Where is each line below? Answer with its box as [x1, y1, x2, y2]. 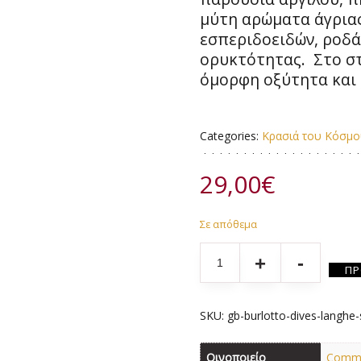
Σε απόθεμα [200, 217, 258, 231]
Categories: [200, 128, 263, 143]
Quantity [199, 244, 244, 259]
